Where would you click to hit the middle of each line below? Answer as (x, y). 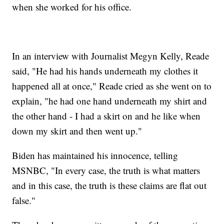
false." (24, 200)
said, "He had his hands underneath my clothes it (105, 71)
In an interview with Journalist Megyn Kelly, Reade (111, 56)
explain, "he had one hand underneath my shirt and (110, 101)
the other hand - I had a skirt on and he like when (106, 116)
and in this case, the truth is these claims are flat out (109, 185)
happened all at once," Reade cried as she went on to (112, 86)
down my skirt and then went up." (77, 131)
